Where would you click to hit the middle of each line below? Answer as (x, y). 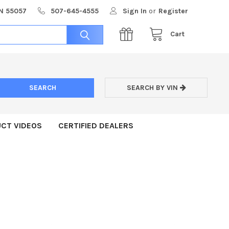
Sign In (135, 11)
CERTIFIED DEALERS (96, 125)
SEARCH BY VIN (153, 88)
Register (174, 11)
